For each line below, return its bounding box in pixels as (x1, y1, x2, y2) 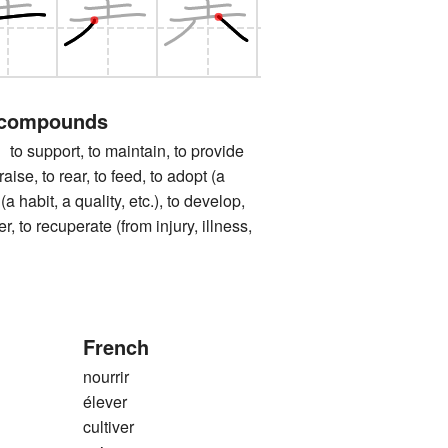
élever (82, 390, 127, 414)
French (82, 332, 149, 362)
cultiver (82, 415, 134, 439)
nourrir (82, 365, 129, 389)
